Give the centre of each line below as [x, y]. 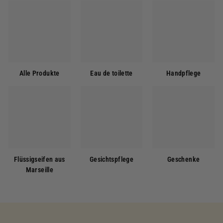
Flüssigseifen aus [39, 160]
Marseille [39, 170]
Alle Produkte [40, 73]
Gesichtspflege [111, 160]
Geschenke [184, 160]
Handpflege [183, 73]
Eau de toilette [111, 73]
